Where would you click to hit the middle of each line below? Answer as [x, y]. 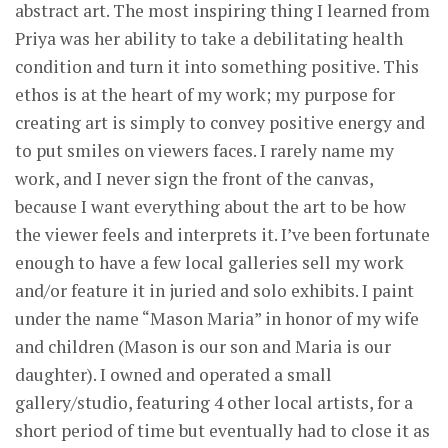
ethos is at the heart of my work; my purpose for [205, 94]
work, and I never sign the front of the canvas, [194, 178]
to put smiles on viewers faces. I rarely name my [204, 150]
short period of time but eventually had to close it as [222, 430]
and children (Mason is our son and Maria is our [203, 346]
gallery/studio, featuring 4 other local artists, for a [214, 402]
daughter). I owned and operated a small [173, 374]
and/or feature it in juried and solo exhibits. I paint [214, 290]
